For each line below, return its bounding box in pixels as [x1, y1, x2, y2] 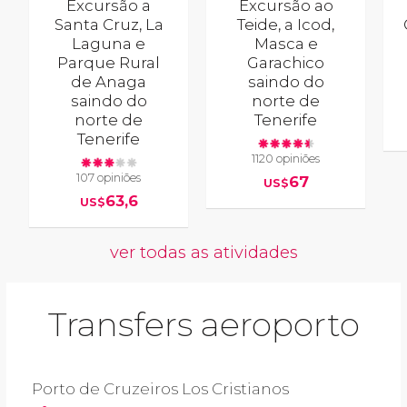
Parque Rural [57, 53, 161, 72]
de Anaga [71, 72, 147, 91]
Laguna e [72, 34, 146, 53]
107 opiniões [76, 171, 142, 185]
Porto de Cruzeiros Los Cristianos [32, 380, 289, 399]
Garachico [247, 53, 325, 72]
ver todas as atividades [109, 242, 298, 263]
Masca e [253, 34, 318, 53]
